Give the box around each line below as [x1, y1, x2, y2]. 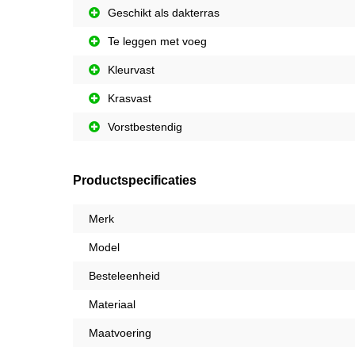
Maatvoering [89, 326, 151, 339]
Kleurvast [108, 63, 155, 76]
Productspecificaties [73, 173, 197, 187]
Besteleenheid [89, 269, 160, 282]
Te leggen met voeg [108, 34, 207, 48]
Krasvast [108, 91, 151, 105]
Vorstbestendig [108, 120, 182, 133]
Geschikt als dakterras [108, 6, 219, 19]
